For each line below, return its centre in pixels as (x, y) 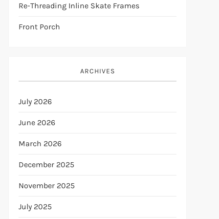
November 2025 (46, 186)
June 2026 (37, 122)
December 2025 (46, 164)
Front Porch (39, 27)
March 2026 (40, 143)
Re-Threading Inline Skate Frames (79, 6)
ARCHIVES (97, 71)
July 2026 (35, 101)
